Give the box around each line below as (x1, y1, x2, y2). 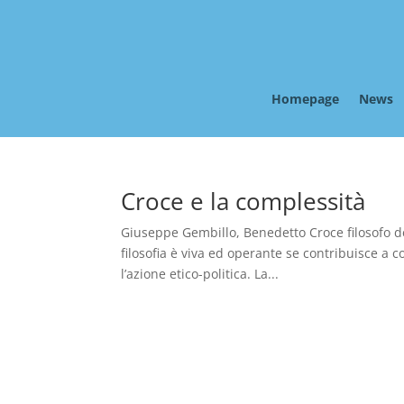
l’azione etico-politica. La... (121, 265, 280, 283)
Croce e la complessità (121, 185, 366, 218)
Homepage (271, 90, 339, 108)
